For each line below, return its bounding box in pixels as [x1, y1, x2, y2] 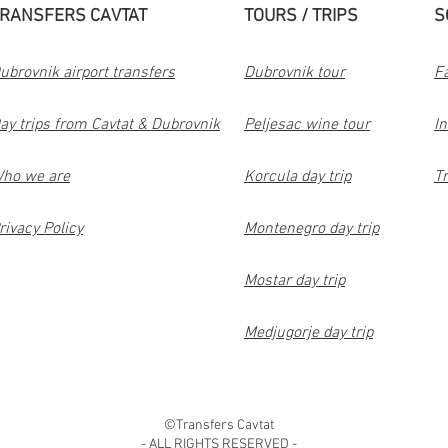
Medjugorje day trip [244, 323, 373, 343]
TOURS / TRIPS [244, 6, 358, 27]
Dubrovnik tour [244, 63, 345, 83]
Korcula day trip [244, 167, 351, 187]
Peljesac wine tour [244, 115, 370, 135]
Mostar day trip [244, 271, 345, 291]
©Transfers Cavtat [164, 417, 274, 434]
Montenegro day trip [244, 219, 379, 239]
